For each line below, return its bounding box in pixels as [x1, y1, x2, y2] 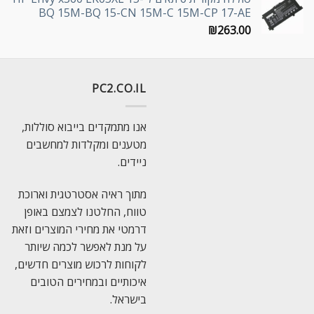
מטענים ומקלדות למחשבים [26, 136, 146, 152]
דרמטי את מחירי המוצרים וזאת [12, 221, 146, 237]
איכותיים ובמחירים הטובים [30, 273, 146, 289]
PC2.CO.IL [91, 81, 146, 97]
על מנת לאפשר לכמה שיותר [25, 238, 146, 254]
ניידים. [118, 153, 146, 170]
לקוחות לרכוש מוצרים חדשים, [15, 256, 146, 272]
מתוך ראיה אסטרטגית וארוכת [18, 186, 146, 202]
